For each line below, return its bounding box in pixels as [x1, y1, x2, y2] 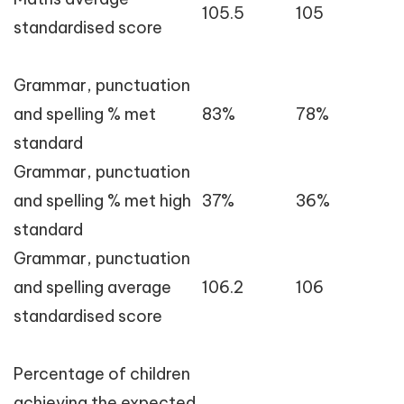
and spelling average [14, 277, 171, 298]
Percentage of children [14, 363, 190, 384]
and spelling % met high [14, 190, 191, 211]
